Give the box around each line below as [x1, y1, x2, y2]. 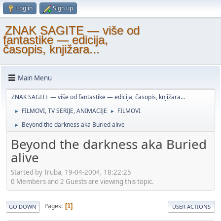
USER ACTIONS [172, 202, 211, 210]
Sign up [53, 4, 73, 12]
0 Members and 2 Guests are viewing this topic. [11, 177, 154, 186]
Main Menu [18, 73, 52, 82]
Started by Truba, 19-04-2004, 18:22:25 [11, 167, 131, 177]
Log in [16, 4, 33, 12]
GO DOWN [9, 202, 37, 210]
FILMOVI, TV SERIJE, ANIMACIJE [22, 107, 107, 115]
